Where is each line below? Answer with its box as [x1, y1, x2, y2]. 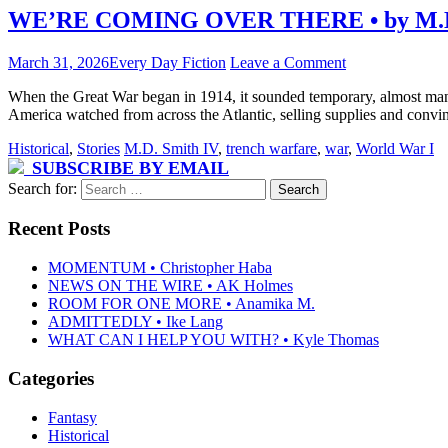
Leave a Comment [230, 53, 346, 71]
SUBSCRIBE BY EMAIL [32, 157, 229, 178]
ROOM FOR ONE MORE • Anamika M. [48, 295, 315, 313]
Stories [77, 139, 120, 157]
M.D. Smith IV [124, 139, 218, 157]
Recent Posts [8, 218, 110, 240]
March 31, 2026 [8, 53, 109, 71]
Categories [8, 367, 94, 389]
